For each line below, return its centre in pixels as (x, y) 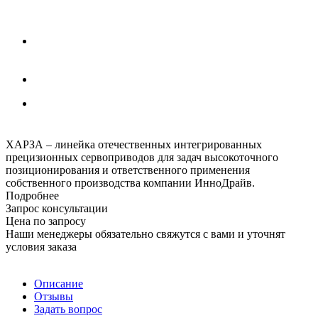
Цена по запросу (46, 221)
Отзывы (54, 296)
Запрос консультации (57, 208)
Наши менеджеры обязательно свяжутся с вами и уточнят (146, 234)
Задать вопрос (68, 309)
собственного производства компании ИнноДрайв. (130, 182)
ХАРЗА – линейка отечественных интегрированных (134, 144)
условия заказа (41, 246)
